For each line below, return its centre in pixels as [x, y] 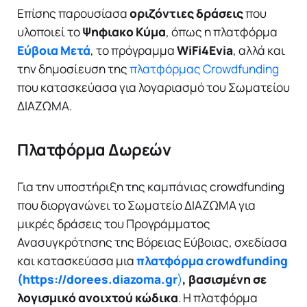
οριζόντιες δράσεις [186, 13]
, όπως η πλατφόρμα [222, 31]
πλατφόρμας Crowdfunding [204, 68]
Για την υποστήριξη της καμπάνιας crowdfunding [151, 186]
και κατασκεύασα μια [77, 260]
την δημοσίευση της [73, 68]
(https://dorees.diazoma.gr [97, 279]
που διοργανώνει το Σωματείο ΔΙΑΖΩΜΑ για [136, 205]
